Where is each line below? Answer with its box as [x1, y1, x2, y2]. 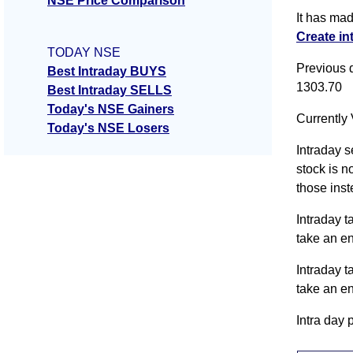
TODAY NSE [47, 46, 121, 60]
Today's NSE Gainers [47, 102, 174, 117]
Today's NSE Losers [47, 121, 169, 136]
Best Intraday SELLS [47, 84, 172, 98]
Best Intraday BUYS [47, 65, 166, 79]
